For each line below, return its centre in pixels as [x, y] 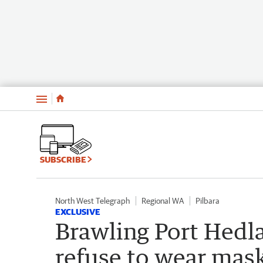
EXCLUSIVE [78, 211]
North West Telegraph [92, 200]
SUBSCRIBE [64, 159]
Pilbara [208, 200]
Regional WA [163, 200]
